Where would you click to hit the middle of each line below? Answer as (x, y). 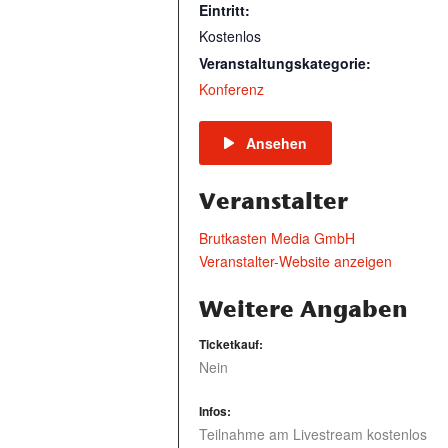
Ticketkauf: (231, 344)
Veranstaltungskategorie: (285, 63)
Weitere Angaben (303, 308)
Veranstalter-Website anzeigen (295, 261)
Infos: (215, 411)
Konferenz (231, 89)
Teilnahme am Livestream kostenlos (313, 434)
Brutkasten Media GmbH (277, 238)
